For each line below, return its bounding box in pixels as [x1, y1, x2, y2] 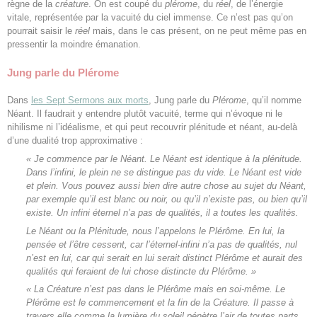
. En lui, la [242, 225, 284, 236]
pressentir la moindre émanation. [7, 39, 141, 50]
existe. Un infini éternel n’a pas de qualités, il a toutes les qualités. [25, 207, 299, 219]
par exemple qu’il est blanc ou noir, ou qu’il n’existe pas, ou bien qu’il [25, 194, 307, 205]
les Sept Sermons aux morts [31, 95, 149, 106]
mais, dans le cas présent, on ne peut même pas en [90, 25, 306, 37]
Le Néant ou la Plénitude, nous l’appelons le [25, 225, 209, 236]
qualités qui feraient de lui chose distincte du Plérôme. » [25, 265, 256, 277]
